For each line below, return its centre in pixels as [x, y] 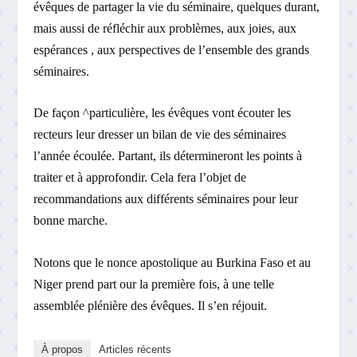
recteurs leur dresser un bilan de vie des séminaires [160, 135]
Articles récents [135, 349]
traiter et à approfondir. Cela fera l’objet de [140, 178]
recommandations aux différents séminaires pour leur [166, 199]
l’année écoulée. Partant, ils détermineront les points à [168, 156]
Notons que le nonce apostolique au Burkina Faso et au [173, 262]
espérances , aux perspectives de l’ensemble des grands [172, 49]
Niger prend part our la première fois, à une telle [154, 284]
